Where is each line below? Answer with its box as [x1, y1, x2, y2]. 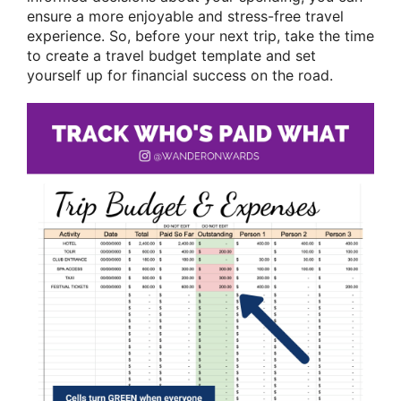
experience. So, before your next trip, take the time [27, 27, 374, 46]
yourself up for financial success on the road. [27, 66, 333, 85]
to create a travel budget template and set [27, 47, 316, 65]
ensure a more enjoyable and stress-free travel [27, 7, 344, 26]
